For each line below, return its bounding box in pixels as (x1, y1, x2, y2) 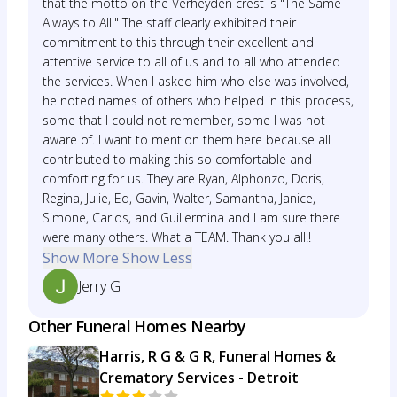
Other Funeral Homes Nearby (28, 315, 245, 337)
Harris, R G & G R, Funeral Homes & (99, 346, 336, 366)
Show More (43, 248, 119, 268)
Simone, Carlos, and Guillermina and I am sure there (43, 209, 340, 226)
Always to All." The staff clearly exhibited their (43, 14, 296, 31)
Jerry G (78, 276, 121, 296)
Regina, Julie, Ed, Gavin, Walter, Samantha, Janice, (43, 190, 315, 206)
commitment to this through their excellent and (43, 34, 314, 51)
